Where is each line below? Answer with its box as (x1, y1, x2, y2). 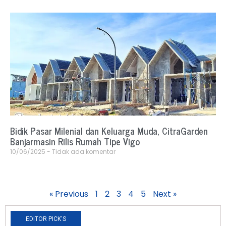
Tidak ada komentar (50, 147, 116, 156)
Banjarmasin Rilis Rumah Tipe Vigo (10, 134, 140, 149)
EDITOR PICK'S (26, 215, 66, 223)
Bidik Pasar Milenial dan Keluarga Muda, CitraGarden (10, 123, 208, 139)
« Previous (49, 188, 88, 200)
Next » (153, 188, 177, 200)
